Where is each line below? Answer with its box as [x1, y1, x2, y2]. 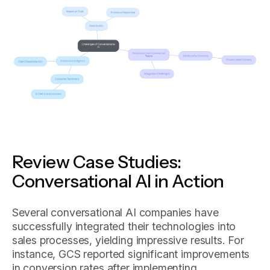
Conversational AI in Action [11, 170, 224, 192]
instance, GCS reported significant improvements [11, 247, 250, 260]
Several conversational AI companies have [11, 206, 219, 219]
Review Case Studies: [11, 151, 181, 173]
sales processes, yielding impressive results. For [11, 233, 244, 246]
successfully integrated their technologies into [11, 219, 236, 233]
